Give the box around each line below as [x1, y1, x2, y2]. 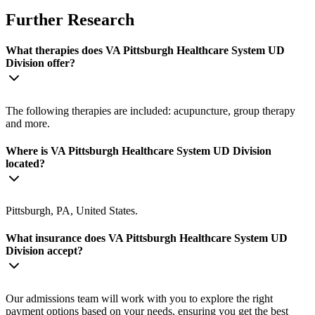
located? [6, 157, 45, 169]
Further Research [6, 11, 134, 30]
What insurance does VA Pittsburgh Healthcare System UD [6, 232, 288, 245]
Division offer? [6, 57, 75, 70]
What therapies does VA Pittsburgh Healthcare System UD [6, 44, 285, 57]
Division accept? [6, 245, 83, 257]
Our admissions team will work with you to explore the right [6, 292, 273, 304]
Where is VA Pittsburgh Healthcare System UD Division [6, 144, 271, 157]
